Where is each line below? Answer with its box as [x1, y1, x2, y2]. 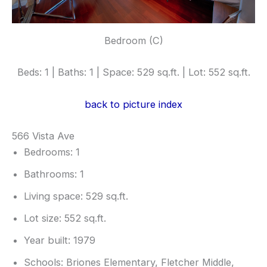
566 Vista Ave [12, 129, 74, 142]
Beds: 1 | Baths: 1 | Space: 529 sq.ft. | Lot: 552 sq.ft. [17, 66, 250, 79]
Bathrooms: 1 [24, 167, 84, 180]
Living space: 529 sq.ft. [24, 190, 128, 202]
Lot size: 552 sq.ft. [24, 212, 106, 224]
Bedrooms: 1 [24, 145, 80, 158]
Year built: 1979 [24, 234, 95, 246]
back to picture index [85, 98, 182, 110]
